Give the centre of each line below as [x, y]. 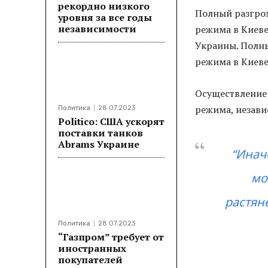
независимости [97, 29]
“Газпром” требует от [111, 237]
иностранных [92, 248]
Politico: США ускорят [111, 121]
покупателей [90, 260]
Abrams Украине [99, 144]
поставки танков [100, 133]
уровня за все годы [105, 17]
